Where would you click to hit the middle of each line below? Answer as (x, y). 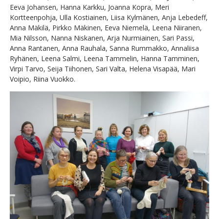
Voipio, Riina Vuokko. (43, 79)
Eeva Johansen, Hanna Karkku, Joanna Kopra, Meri (89, 7)
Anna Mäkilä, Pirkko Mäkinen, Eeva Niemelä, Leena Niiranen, (106, 27)
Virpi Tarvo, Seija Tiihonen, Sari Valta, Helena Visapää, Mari (103, 68)
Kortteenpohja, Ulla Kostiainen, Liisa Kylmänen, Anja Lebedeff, (109, 17)
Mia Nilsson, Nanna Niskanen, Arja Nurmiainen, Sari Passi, (102, 38)
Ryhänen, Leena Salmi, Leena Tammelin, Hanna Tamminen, (105, 58)
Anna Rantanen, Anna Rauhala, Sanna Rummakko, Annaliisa (104, 48)
